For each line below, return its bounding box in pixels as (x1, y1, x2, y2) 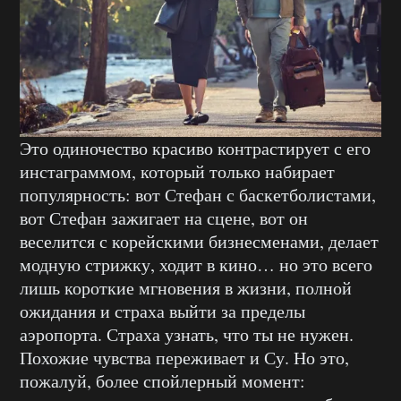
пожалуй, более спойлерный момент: (20, 368, 305, 393)
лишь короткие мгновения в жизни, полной (20, 275, 352, 300)
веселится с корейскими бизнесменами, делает (20, 228, 379, 253)
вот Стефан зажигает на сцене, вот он (20, 205, 308, 230)
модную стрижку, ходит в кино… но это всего (20, 252, 372, 277)
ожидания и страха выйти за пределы (20, 298, 305, 323)
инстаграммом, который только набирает (20, 158, 335, 183)
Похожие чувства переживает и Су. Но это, (20, 345, 349, 370)
